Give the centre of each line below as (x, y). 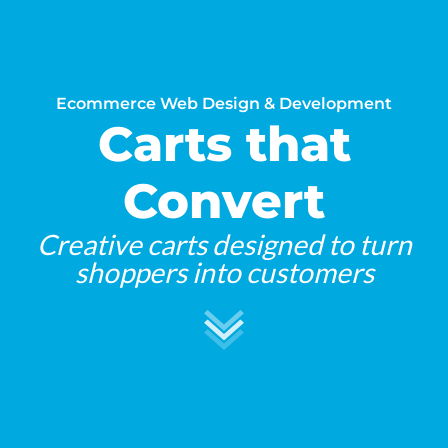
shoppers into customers (224, 271)
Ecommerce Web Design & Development (224, 103)
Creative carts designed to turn (224, 243)
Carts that (224, 143)
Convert (224, 200)
